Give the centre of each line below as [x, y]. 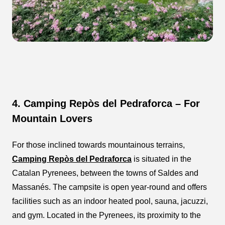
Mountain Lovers [52, 118]
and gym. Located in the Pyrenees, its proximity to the [106, 215]
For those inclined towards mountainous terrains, [98, 145]
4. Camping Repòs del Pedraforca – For [106, 103]
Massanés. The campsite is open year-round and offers [109, 187]
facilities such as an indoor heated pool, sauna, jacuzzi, [110, 201]
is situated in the [161, 159]
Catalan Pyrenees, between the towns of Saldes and [105, 173]
